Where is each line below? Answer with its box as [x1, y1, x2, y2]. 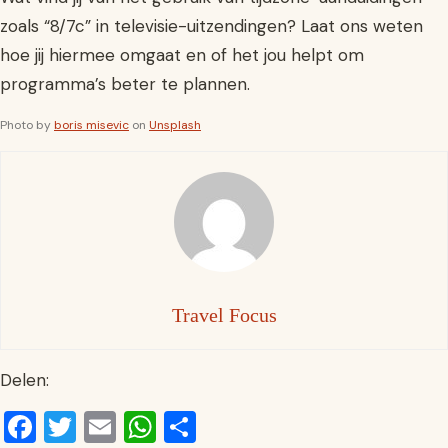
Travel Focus [171, 304, 277, 326]
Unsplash [149, 117, 201, 133]
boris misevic [54, 117, 129, 133]
